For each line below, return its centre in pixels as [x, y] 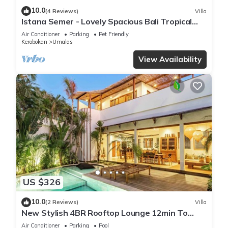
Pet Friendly [114, 34]
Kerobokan [34, 42]
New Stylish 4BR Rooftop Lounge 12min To [105, 212]
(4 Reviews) [62, 11]
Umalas [63, 42]
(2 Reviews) [62, 202]
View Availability [170, 60]
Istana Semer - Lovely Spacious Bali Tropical [107, 22]
